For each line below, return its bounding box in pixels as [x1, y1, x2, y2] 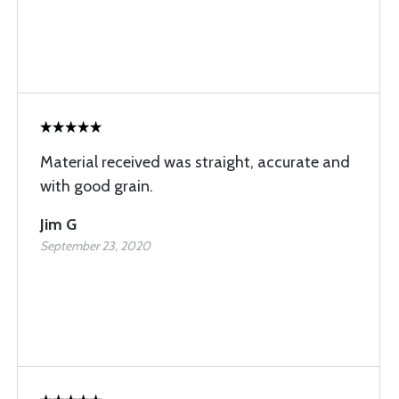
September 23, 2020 [40, 238, 151, 254]
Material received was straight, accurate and [40, 152, 350, 172]
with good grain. [40, 176, 153, 196]
